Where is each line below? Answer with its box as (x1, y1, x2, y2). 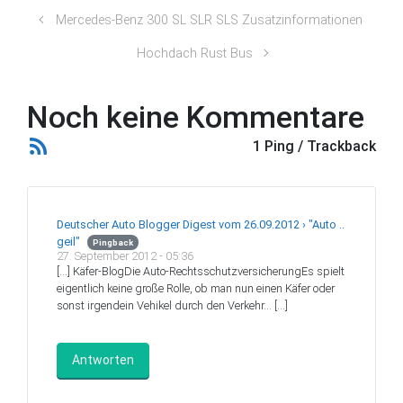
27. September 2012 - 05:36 (57, 249, 193, 264)
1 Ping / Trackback (253, 138, 376, 156)
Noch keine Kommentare (27, 99, 364, 135)
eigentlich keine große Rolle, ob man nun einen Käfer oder (57, 282, 335, 296)
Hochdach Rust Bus (136, 46, 253, 61)
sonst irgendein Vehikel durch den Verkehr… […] (57, 299, 288, 313)
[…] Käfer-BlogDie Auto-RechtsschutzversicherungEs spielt (57, 264, 345, 279)
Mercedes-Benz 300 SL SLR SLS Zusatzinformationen (55, 13, 363, 28)
